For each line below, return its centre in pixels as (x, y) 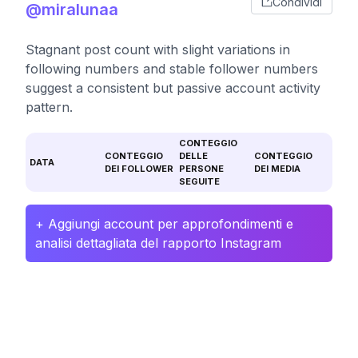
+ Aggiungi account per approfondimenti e (164, 224)
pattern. (49, 107)
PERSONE (201, 169)
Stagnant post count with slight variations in (158, 50)
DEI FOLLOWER (139, 169)
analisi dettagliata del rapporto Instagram (158, 243)
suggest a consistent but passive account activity (173, 88)
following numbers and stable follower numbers (172, 69)
